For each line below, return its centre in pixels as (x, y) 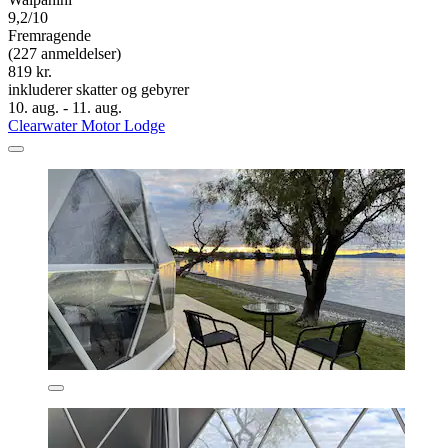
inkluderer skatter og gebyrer (98, 90)
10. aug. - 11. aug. (65, 108)
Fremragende (49, 36)
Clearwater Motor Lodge (86, 126)
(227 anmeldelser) (64, 54)
